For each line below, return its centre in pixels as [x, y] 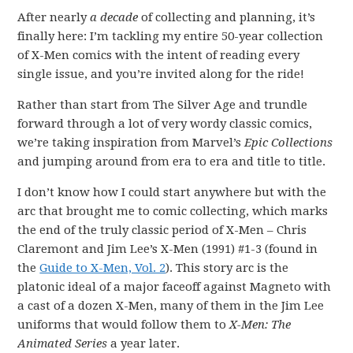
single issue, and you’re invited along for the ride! [161, 74]
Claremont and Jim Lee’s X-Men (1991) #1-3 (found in [168, 249]
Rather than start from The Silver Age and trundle [163, 105]
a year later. [144, 344]
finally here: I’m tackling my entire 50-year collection [171, 36]
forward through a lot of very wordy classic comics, [165, 124]
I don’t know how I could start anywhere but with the [172, 192]
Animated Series [63, 344]
